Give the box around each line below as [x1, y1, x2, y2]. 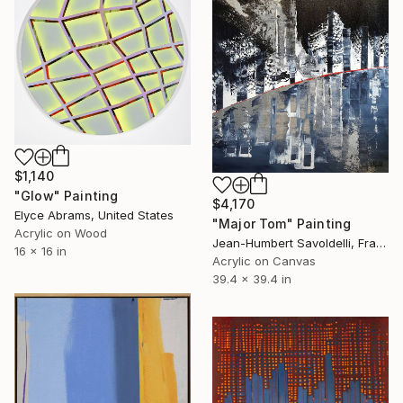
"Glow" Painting [14, 188, 119, 204]
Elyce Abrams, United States [14, 208, 174, 223]
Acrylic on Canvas [212, 254, 316, 269]
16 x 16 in [14, 244, 67, 259]
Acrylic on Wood [14, 226, 107, 241]
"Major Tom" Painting [212, 216, 352, 232]
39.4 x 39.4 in [212, 272, 291, 287]
